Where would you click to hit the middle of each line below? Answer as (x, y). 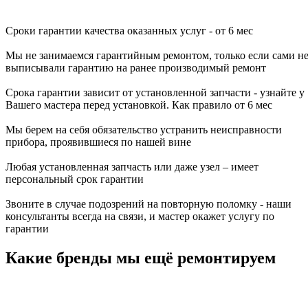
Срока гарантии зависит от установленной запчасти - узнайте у (155, 92)
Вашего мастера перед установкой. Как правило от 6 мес (139, 104)
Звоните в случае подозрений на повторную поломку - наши (148, 203)
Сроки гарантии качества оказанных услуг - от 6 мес (129, 30)
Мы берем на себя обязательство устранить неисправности (144, 129)
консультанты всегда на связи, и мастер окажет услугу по (140, 216)
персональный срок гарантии (75, 179)
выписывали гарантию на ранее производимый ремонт (136, 67)
